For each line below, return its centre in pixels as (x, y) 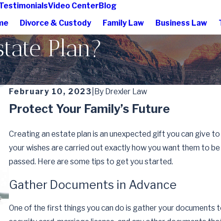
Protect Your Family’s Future (89, 109)
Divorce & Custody (56, 23)
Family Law (124, 23)
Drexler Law (126, 91)
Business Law (182, 23)
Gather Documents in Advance (92, 185)
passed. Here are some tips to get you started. (91, 161)
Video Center (73, 6)
